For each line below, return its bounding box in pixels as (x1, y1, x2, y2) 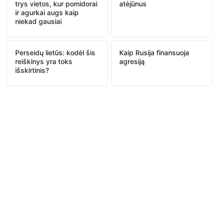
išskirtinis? (15, 66, 49, 74)
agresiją (119, 57, 145, 66)
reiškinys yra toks (15, 57, 72, 66)
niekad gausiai (15, 17, 62, 25)
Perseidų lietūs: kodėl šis (15, 48, 95, 57)
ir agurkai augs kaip (15, 8, 79, 17)
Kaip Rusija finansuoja (119, 48, 189, 57)
